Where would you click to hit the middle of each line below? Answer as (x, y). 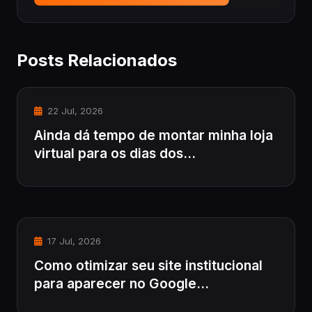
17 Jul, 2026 (73, 241)
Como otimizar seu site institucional (148, 266)
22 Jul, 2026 (74, 111)
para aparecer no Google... (122, 284)
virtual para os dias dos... (115, 154)
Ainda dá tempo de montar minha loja (154, 135)
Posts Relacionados (97, 61)
